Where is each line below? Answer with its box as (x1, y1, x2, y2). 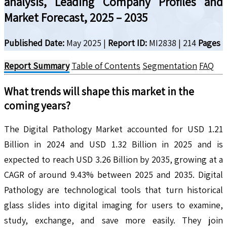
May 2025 (64, 36, 101, 49)
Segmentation (142, 59, 197, 71)
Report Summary (4, 59, 69, 71)
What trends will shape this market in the (4, 84, 194, 98)
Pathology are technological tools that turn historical (4, 183, 223, 196)
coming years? (4, 98, 70, 112)
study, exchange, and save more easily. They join (4, 214, 223, 226)
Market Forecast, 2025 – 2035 (4, 9, 147, 25)
